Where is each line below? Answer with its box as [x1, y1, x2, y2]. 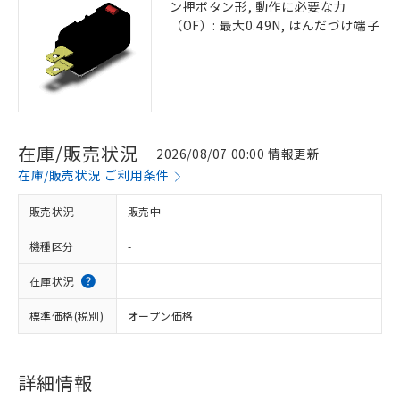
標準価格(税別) [29, 308, 104, 323]
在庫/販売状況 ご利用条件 [18, 166, 170, 184]
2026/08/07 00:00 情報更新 [156, 144, 321, 162]
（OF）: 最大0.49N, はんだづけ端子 [170, 16, 380, 34]
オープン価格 [128, 308, 194, 323]
